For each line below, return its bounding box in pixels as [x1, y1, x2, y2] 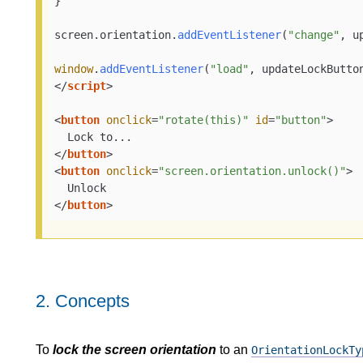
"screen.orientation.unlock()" [158, 164, 347, 178]
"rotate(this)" [158, 113, 250, 127]
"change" [288, 28, 340, 42]
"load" [210, 62, 250, 76]
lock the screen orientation [53, 342, 216, 357]
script [67, 79, 107, 93]
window [54, 62, 94, 76]
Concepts [55, 290, 130, 311]
